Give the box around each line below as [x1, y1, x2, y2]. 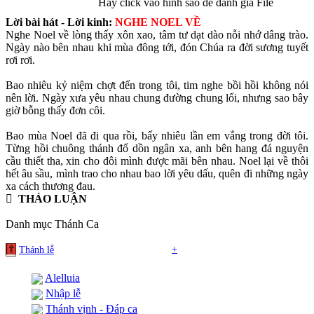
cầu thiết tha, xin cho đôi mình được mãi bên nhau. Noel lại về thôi [6, 155, 308, 168]
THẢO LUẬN [18, 193, 87, 205]
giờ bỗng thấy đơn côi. [6, 104, 105, 117]
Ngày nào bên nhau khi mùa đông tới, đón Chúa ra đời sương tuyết [6, 41, 308, 54]
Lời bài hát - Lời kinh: [6, 16, 115, 29]
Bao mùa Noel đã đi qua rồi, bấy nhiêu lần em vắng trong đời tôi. [6, 130, 308, 142]
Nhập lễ [46, 287, 81, 300]
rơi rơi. [6, 54, 35, 67]
